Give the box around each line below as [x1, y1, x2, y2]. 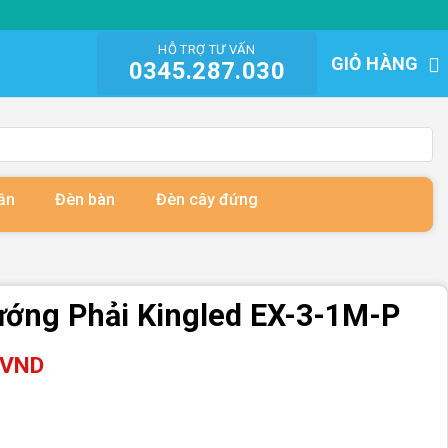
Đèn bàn [55, 190, 116, 209]
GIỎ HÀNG [330, 52, 423, 74]
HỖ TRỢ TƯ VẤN [158, 42, 256, 57]
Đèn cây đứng [156, 190, 259, 209]
